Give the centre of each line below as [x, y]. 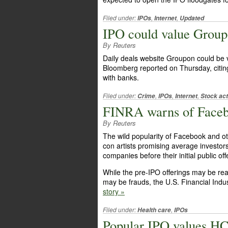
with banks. [121, 77]
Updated [192, 18]
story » [114, 191]
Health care [154, 210]
